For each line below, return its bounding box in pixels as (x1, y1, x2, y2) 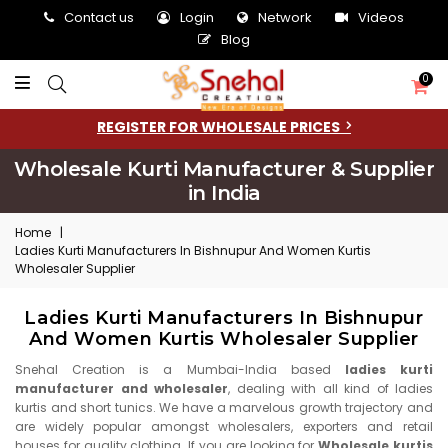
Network (258, 8, 312, 27)
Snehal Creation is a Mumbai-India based (15, 361, 345, 378)
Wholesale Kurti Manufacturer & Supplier (13, 157, 435, 181)
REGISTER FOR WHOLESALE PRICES (97, 117, 346, 137)
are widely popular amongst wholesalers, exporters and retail (15, 418, 433, 435)
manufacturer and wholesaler (15, 380, 228, 397)
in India (187, 181, 261, 205)
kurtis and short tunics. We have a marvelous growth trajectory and (15, 399, 433, 416)
